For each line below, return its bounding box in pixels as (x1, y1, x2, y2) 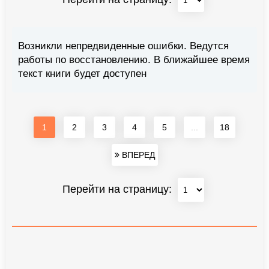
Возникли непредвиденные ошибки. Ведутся (18, 40, 229, 52)
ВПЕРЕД (119, 150, 155, 160)
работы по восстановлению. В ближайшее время (18, 54, 250, 66)
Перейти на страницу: (62, 183, 175, 195)
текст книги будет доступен (18, 68, 147, 80)
